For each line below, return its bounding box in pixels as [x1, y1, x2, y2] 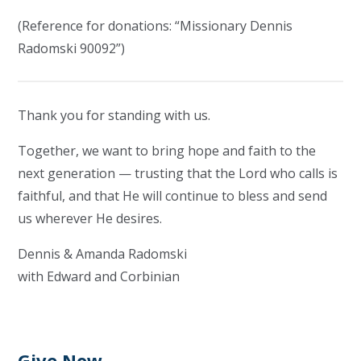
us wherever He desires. [18, 209, 163, 227]
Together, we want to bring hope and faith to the [18, 141, 317, 160]
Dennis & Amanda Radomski [18, 244, 188, 263]
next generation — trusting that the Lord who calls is [18, 164, 338, 182]
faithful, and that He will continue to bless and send [18, 186, 328, 205]
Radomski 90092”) [18, 39, 126, 57]
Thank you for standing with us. [18, 106, 211, 124]
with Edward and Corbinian [18, 267, 180, 285]
